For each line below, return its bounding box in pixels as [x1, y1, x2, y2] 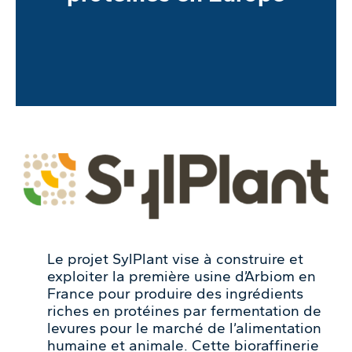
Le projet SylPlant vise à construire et [47, 249, 303, 268]
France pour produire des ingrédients [47, 284, 303, 302]
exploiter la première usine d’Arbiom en [47, 266, 316, 285]
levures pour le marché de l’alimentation [47, 318, 321, 337]
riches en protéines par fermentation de [47, 301, 321, 320]
